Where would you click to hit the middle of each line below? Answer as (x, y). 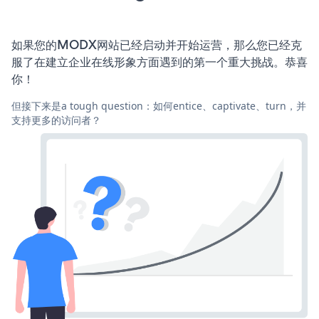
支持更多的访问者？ (56, 120)
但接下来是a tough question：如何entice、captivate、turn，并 (159, 105)
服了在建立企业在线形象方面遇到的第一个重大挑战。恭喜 (159, 62)
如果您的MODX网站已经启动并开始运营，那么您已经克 (157, 45)
